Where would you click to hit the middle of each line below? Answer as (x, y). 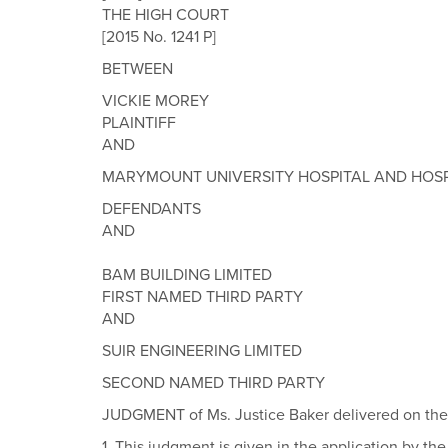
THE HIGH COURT (165, 15)
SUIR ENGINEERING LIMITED (202, 351)
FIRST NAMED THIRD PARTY (202, 297)
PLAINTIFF (139, 123)
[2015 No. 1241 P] (159, 37)
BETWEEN (137, 69)
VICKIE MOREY (155, 101)
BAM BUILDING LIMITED (187, 275)
